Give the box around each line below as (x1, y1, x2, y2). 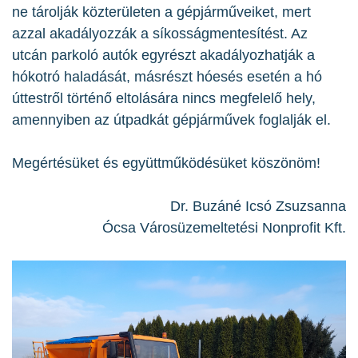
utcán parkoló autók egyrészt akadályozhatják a (12, 47, 315, 64)
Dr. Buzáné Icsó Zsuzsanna (170, 198, 346, 215)
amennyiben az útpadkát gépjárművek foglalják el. (12, 112, 331, 129)
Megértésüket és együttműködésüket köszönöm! (12, 155, 320, 172)
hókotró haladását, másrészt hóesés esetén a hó (12, 69, 322, 86)
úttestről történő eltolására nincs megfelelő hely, (12, 90, 316, 107)
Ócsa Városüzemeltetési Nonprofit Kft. (102, 220, 346, 237)
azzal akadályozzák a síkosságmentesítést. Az (12, 26, 308, 42)
